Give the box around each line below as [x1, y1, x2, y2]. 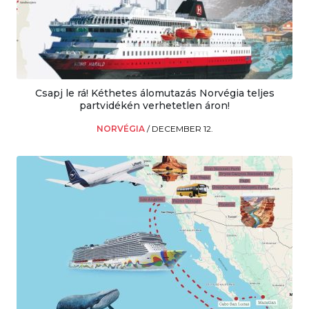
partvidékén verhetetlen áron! [79, 99, 230, 112]
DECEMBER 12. [151, 123, 213, 134]
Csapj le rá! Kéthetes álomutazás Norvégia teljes [34, 86, 275, 99]
